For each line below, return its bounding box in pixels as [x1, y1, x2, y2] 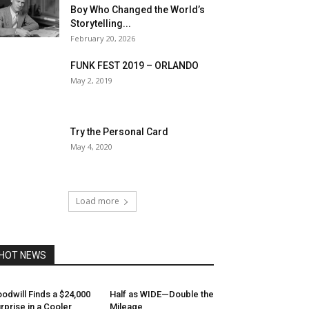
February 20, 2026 [70, 33, 135, 43]
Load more [75, 195, 119, 207]
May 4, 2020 [70, 141, 112, 152]
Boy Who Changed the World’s [70, 4, 205, 15]
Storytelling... [70, 18, 131, 29]
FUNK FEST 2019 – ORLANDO [70, 60, 199, 71]
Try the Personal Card [70, 126, 168, 137]
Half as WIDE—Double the [109, 289, 214, 299]
